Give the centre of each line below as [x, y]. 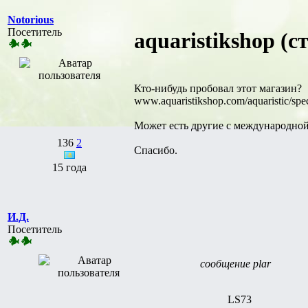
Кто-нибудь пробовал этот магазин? [218, 88]
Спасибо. [156, 150]
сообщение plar [235, 263]
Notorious [31, 19]
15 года [69, 167]
